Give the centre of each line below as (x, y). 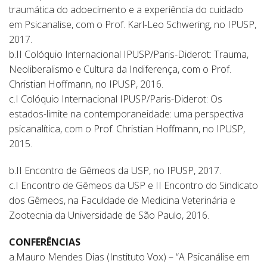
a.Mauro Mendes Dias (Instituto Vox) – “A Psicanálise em (129, 257)
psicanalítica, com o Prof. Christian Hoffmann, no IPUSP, (127, 129)
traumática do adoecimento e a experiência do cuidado (126, 10)
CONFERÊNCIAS (45, 242)
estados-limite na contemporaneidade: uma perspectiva (126, 114)
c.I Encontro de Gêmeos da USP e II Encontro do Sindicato (133, 185)
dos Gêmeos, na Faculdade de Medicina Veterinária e (122, 200)
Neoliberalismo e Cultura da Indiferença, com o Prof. (120, 69)
